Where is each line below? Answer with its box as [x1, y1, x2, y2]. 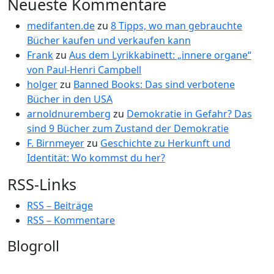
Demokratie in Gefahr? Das [127, 107, 252, 120]
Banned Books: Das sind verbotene [73, 78, 235, 91]
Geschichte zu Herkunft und [100, 136, 231, 150]
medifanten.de [27, 19, 95, 32]
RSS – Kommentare [27, 213, 115, 227]
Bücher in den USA [27, 92, 113, 106]
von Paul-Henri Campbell [27, 63, 141, 76]
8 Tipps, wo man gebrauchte [111, 19, 242, 32]
